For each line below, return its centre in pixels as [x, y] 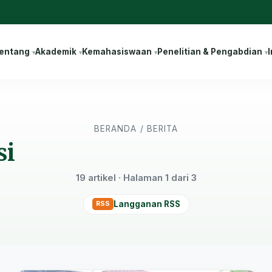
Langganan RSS [147, 204]
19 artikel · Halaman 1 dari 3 [136, 178]
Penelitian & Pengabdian [209, 52]
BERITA [162, 129]
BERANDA [115, 129]
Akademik [56, 52]
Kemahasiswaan [117, 52]
